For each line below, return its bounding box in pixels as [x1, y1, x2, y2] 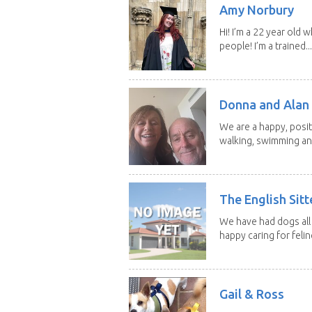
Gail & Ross [219, 286, 284, 301]
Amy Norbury [219, 2, 294, 17]
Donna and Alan [219, 97, 309, 111]
